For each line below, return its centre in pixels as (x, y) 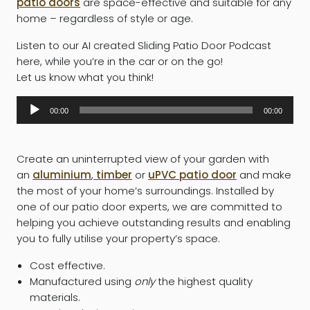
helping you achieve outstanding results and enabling (154, 222)
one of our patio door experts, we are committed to (149, 206)
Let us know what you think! (85, 77)
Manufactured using (82, 281)
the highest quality (203, 281)
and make (264, 174)
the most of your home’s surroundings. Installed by (145, 190)
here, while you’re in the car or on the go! (120, 61)
